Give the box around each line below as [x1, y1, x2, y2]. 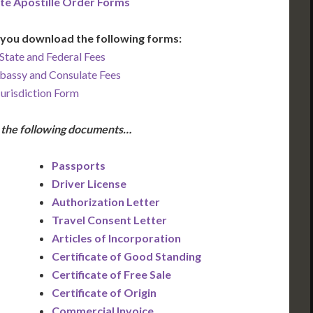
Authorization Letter [52, 195, 160, 209]
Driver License [52, 177, 126, 191]
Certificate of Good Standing [52, 249, 201, 263]
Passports [52, 159, 105, 173]
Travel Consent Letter [52, 213, 167, 227]
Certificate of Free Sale [52, 268, 171, 282]
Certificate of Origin [52, 286, 156, 300]
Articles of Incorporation [52, 231, 181, 245]
